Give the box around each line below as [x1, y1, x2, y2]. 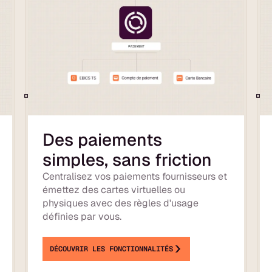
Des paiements [42, 128, 163, 151]
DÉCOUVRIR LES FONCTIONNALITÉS [50, 243, 174, 254]
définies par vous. [42, 209, 122, 223]
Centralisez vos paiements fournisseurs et [42, 169, 228, 183]
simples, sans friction [42, 148, 212, 171]
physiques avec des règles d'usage [42, 196, 199, 209]
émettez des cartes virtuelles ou [42, 183, 186, 196]
